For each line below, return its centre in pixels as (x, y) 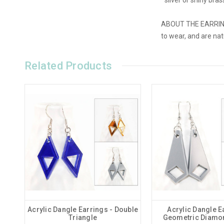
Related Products (68, 65)
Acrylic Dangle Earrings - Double (83, 209)
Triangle (83, 217)
